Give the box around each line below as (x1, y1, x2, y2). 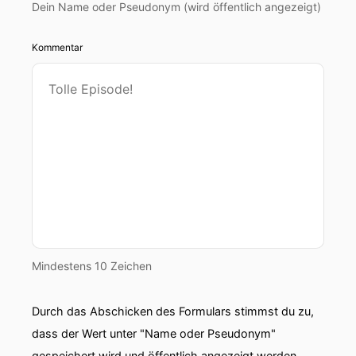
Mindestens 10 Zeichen (32, 259, 152, 273)
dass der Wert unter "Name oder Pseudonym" (32, 327, 276, 340)
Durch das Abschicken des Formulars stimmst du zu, (32, 304, 314, 318)
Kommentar (32, 41, 83, 53)
